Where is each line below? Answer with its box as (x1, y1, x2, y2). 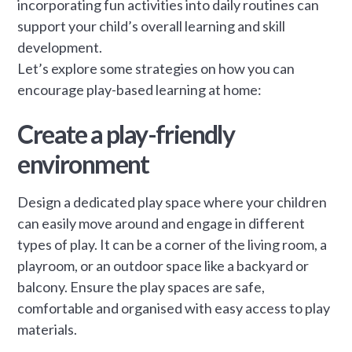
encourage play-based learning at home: (17, 80, 262, 98)
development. (17, 38, 103, 56)
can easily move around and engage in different (17, 214, 306, 232)
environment (17, 148, 149, 179)
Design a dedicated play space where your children (17, 192, 328, 211)
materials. (17, 320, 78, 338)
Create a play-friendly (17, 118, 235, 149)
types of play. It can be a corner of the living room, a (17, 235, 328, 253)
